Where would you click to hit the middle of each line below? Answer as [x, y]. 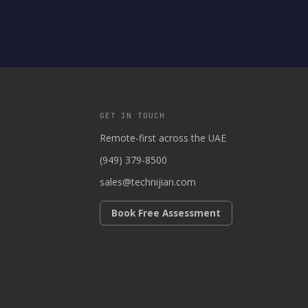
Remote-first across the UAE [163, 138]
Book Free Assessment [166, 213]
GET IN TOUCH [132, 115]
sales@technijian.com [147, 182]
